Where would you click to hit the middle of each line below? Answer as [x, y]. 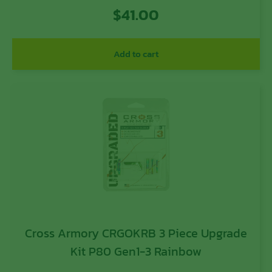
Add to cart [136, 54]
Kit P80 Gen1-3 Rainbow [136, 252]
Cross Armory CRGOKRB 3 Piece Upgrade [136, 233]
